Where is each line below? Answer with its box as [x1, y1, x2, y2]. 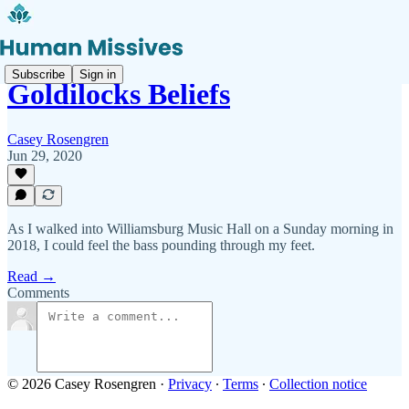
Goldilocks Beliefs [7, 78, 230, 111]
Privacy [168, 376, 212, 392]
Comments [7, 285, 69, 300]
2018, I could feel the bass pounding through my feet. [7, 237, 315, 253]
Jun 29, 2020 [7, 147, 82, 163]
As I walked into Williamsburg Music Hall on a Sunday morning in [7, 221, 393, 236]
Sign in [79, 67, 116, 81]
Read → [7, 268, 56, 284]
